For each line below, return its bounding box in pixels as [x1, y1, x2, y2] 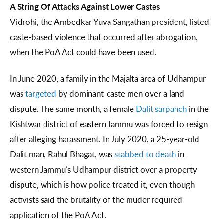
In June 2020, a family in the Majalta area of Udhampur [10, 72, 206, 85]
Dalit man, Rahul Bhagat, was [10, 148, 114, 160]
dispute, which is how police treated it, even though [10, 178, 195, 191]
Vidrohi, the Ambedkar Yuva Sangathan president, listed [10, 16, 209, 28]
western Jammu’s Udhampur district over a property [10, 163, 197, 175]
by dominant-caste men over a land [56, 88, 184, 100]
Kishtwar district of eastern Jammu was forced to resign [10, 118, 208, 130]
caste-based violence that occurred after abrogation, [10, 31, 197, 43]
